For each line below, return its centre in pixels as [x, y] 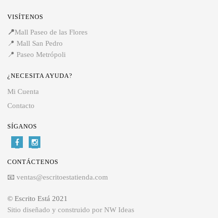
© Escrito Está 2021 [37, 199]
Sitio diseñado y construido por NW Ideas [71, 210]
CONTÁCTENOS [33, 162]
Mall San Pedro [41, 43]
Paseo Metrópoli [41, 54]
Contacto [21, 105]
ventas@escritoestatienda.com [62, 177]
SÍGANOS [22, 126]
